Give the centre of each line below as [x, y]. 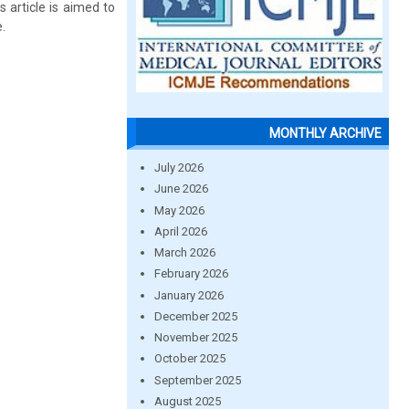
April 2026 [180, 231]
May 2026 [179, 210]
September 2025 [197, 380]
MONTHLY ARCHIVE [325, 133]
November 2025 [195, 337]
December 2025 [195, 316]
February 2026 [191, 274]
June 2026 [181, 189]
